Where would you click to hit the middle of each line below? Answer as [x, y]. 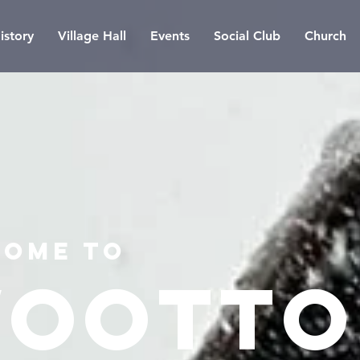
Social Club [247, 36]
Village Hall [92, 36]
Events [170, 36]
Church [325, 36]
